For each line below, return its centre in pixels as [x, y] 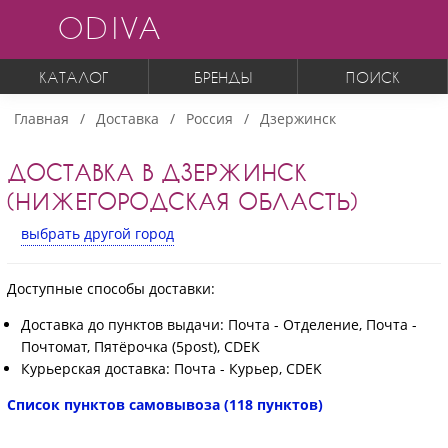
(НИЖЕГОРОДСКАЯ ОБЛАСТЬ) [182, 201]
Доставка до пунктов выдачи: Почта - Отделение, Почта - [219, 324]
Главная [41, 118]
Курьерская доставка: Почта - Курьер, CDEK [171, 368]
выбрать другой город [97, 233]
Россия [209, 118]
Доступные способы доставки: [111, 288]
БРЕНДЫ [223, 76]
